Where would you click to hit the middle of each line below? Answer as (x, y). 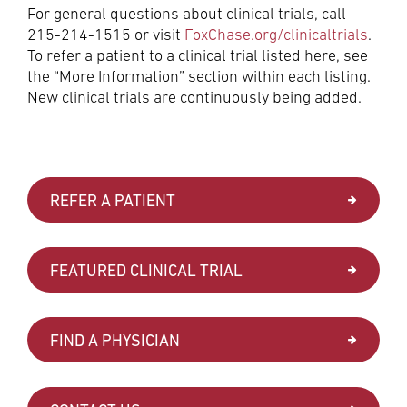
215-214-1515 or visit (106, 34)
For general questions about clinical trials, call (187, 13)
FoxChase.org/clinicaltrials (276, 34)
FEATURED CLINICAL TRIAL (146, 270)
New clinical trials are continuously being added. (194, 97)
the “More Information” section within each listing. (199, 76)
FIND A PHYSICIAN (115, 340)
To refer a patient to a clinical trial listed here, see (198, 55)
